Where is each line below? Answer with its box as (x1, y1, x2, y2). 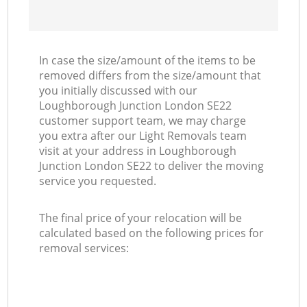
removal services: (39, 241, 130, 256)
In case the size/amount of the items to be (39, 53, 256, 69)
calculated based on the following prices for (39, 225, 265, 241)
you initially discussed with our (39, 83, 198, 99)
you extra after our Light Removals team (39, 128, 247, 144)
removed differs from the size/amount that (39, 68, 262, 84)
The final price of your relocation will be (39, 210, 243, 226)
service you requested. (39, 173, 157, 189)
